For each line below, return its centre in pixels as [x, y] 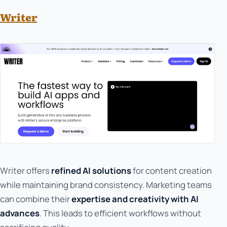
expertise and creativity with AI [135, 199]
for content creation [172, 171]
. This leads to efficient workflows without [120, 213]
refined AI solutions [91, 171]
